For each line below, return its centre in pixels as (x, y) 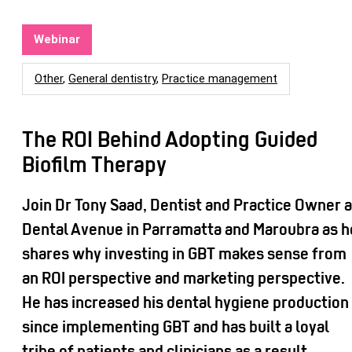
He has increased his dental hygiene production (185, 302)
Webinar (57, 39)
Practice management (220, 79)
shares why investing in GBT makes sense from (184, 253)
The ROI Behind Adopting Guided (170, 139)
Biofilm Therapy (94, 164)
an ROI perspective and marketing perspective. (183, 278)
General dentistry (112, 79)
